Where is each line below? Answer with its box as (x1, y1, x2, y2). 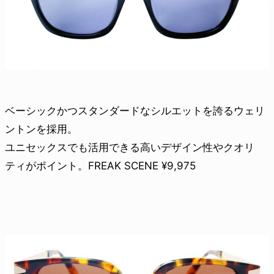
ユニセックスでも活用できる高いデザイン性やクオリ (5, 141, 254, 154)
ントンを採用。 (5, 122, 78, 135)
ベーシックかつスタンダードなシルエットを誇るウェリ (5, 104, 265, 117)
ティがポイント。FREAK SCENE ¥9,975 (5, 159, 196, 172)
